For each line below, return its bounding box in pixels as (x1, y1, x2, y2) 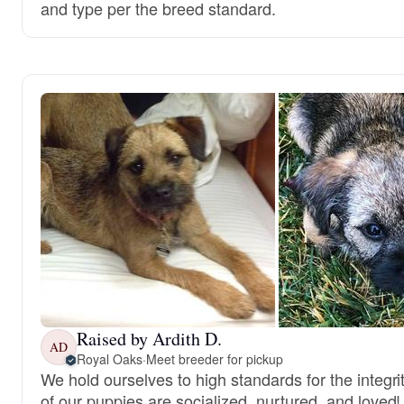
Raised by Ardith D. (77, 326, 222, 351)
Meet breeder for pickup (145, 349, 283, 368)
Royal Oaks (77, 349, 142, 368)
